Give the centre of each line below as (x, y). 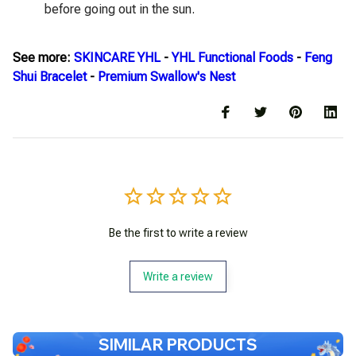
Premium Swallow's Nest (166, 76)
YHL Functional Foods (232, 57)
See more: (43, 57)
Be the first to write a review (178, 233)
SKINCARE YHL (117, 57)
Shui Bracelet (50, 76)
